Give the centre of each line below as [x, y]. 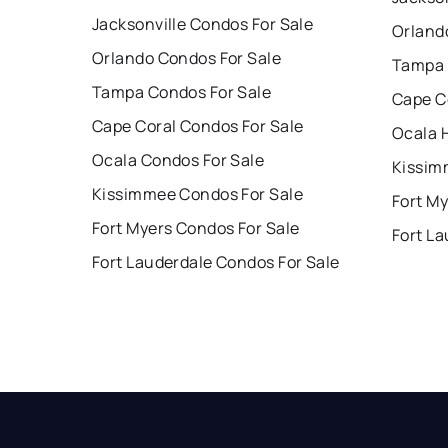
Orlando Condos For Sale [187, 57]
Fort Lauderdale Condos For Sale [216, 261]
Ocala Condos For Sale [178, 159]
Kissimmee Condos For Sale [197, 193]
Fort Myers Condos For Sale [196, 227]
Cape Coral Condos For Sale [198, 125]
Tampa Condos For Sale [182, 91]
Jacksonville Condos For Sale [203, 23]
